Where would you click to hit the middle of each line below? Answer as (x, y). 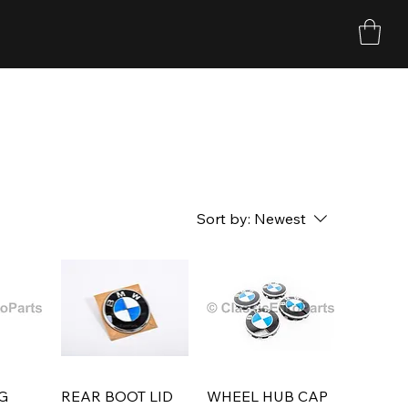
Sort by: (224, 218)
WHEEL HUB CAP (268, 397)
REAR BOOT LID (117, 397)
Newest (280, 218)
